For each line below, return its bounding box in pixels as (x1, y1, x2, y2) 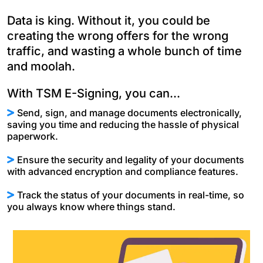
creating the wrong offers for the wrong (7, 28, 228, 43)
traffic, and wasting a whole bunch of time (7, 43, 242, 58)
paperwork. (7, 130, 58, 142)
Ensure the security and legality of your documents (17, 153, 244, 166)
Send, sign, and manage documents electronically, (17, 106, 242, 119)
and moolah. (7, 59, 75, 73)
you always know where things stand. (7, 200, 176, 213)
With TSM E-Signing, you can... (7, 86, 180, 100)
